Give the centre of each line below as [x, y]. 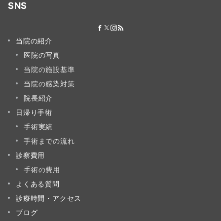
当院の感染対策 [49, 83]
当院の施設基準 [49, 69]
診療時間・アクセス [49, 198]
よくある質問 [38, 184]
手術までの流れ [49, 141]
